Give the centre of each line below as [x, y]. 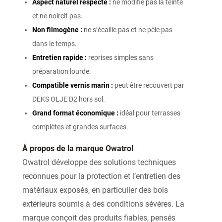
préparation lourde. [62, 72]
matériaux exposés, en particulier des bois [95, 190]
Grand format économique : [75, 113]
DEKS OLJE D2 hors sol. [69, 99]
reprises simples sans [120, 58]
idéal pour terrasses [149, 113]
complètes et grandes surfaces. [80, 127]
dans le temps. [55, 44]
